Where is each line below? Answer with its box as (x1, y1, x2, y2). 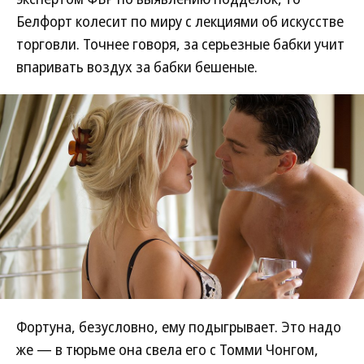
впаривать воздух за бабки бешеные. (16, 57, 258, 76)
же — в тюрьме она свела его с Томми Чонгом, (16, 340, 318, 359)
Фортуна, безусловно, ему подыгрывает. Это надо (16, 317, 341, 336)
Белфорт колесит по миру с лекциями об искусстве (16, 11, 344, 31)
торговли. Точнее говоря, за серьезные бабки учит (16, 34, 344, 54)
